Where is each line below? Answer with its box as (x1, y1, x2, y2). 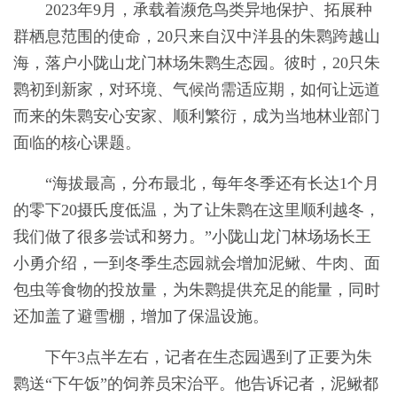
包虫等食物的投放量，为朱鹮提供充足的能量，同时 (13, 281, 380, 300)
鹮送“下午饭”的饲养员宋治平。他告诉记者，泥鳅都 (13, 375, 378, 393)
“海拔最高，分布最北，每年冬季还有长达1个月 (45, 175, 379, 193)
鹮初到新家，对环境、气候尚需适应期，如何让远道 (13, 81, 380, 99)
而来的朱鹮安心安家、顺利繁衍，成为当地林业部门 (13, 107, 380, 126)
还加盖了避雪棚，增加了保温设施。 (13, 307, 269, 326)
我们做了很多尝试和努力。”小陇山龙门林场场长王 (13, 228, 371, 246)
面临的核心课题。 (13, 134, 141, 152)
